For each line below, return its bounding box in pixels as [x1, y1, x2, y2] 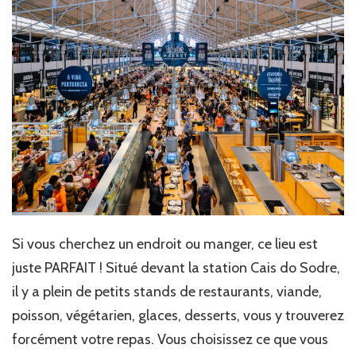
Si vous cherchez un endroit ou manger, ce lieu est [12, 235, 318, 253]
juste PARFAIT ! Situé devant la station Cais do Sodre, [12, 259, 340, 277]
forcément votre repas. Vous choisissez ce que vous [12, 331, 328, 349]
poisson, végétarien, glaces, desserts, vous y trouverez [12, 307, 344, 325]
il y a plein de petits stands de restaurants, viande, [12, 283, 322, 301]
